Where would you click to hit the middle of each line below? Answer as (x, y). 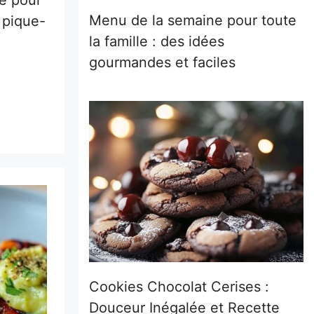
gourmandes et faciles (162, 62)
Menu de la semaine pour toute (193, 20)
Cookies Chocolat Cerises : (179, 286)
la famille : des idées (157, 41)
